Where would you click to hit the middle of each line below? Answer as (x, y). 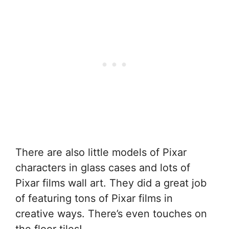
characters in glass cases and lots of (103, 167)
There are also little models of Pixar (101, 152)
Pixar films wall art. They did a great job (111, 183)
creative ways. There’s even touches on (111, 213)
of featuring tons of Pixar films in (94, 198)
